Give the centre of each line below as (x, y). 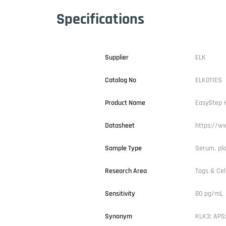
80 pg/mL (209, 193)
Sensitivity (120, 193)
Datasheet (120, 125)
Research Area (126, 171)
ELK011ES (209, 80)
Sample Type (123, 148)
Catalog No (121, 80)
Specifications (100, 19)
